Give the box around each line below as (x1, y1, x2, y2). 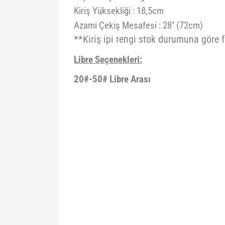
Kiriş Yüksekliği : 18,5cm (74, 6, 164, 17)
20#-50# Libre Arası (74, 74, 151, 85)
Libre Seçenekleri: (74, 54, 142, 65)
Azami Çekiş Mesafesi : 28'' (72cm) (74, 20, 203, 31)
